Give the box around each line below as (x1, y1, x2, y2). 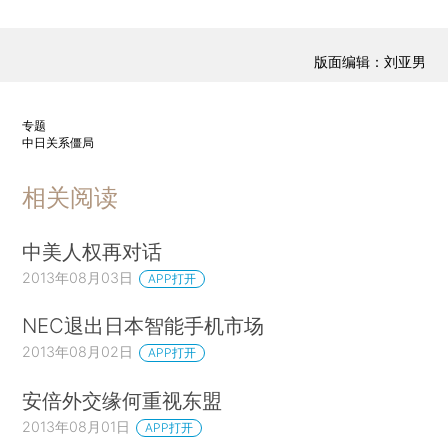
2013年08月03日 (22, 268, 134, 286)
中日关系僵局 (22, 134, 95, 150)
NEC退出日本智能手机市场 (22, 313, 265, 339)
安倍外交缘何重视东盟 (22, 388, 223, 414)
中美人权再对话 (22, 238, 163, 264)
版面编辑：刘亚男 (313, 53, 426, 71)
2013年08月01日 (22, 418, 131, 436)
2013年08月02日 (22, 343, 134, 361)
